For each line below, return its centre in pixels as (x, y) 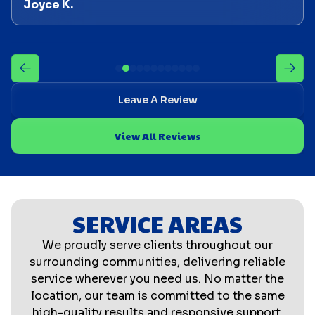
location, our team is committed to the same (157, 295)
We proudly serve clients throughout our (157, 245)
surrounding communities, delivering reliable (157, 262)
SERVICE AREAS (157, 223)
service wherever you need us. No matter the (157, 278)
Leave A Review (157, 99)
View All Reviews (157, 135)
